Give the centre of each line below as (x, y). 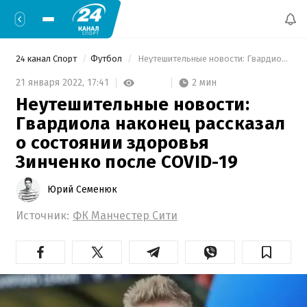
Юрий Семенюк (82, 189)
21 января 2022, (51, 83)
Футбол (107, 59)
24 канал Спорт (47, 59)
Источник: (42, 215)
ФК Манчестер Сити (125, 215)
